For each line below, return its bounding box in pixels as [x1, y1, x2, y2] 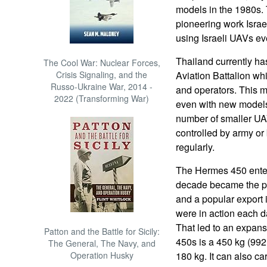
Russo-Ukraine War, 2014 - [51, 80, 153, 92]
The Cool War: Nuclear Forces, [43, 57, 160, 69]
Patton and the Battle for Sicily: [44, 225, 160, 237]
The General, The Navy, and [48, 237, 156, 249]
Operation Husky [70, 249, 133, 261]
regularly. [175, 140, 215, 154]
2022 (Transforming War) [54, 92, 150, 104]
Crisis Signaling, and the [56, 69, 148, 80]
